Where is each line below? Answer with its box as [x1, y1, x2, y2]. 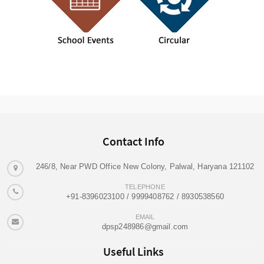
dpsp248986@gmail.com [101, 222, 189, 232]
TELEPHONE [125, 183, 165, 191]
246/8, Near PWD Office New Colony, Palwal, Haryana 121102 [35, 162, 255, 171]
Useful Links [103, 244, 164, 259]
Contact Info [102, 134, 164, 149]
